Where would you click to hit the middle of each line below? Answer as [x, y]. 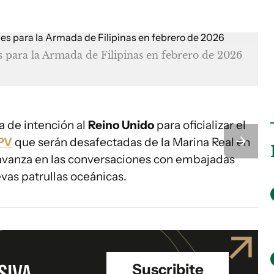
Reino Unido [121, 125]
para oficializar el [200, 125]
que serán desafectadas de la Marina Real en [131, 142]
